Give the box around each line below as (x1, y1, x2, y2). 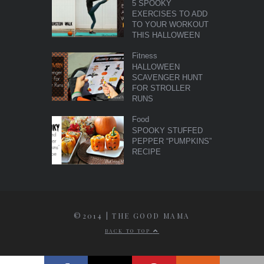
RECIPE (131, 147, 161, 156)
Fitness (131, 51, 157, 60)
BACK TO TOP (104, 227, 153, 234)
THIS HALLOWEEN (131, 31, 200, 39)
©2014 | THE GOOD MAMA (74, 210, 190, 220)
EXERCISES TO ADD (131, 9, 207, 18)
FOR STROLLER (131, 84, 190, 93)
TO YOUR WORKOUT (131, 20, 209, 29)
